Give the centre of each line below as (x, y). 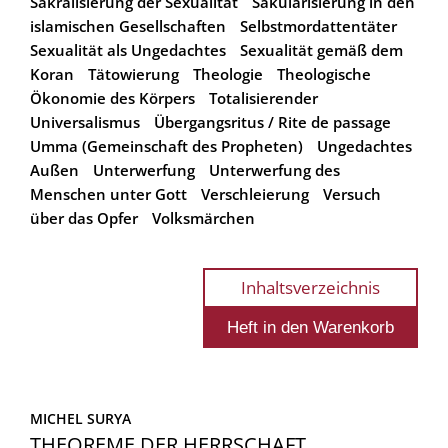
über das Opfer (84, 217)
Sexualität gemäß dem (321, 49)
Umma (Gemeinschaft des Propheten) (166, 145)
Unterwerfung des (274, 169)
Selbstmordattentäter (318, 25)
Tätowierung (133, 73)
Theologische (324, 73)
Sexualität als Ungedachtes (128, 49)
